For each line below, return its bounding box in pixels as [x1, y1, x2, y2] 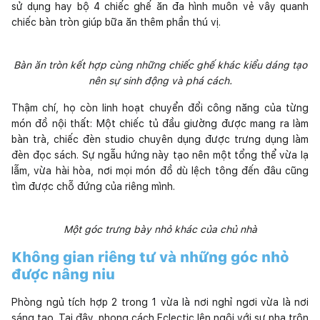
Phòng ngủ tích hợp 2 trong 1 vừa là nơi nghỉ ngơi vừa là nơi [11, 296, 309, 308]
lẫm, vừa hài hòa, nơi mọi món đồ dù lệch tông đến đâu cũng [11, 164, 309, 176]
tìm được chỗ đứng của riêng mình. [11, 180, 175, 192]
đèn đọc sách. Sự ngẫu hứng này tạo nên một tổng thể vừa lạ [11, 149, 309, 161]
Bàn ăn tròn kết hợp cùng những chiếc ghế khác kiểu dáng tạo [13, 59, 307, 71]
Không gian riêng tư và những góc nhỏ [11, 248, 289, 266]
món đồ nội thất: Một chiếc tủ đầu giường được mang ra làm [11, 117, 309, 129]
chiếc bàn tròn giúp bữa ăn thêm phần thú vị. [11, 16, 221, 28]
